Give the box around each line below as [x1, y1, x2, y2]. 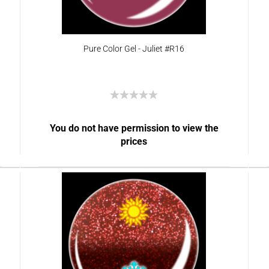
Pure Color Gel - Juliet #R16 [83, 44, 184, 53]
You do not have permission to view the [49, 122, 219, 134]
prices [121, 136, 148, 147]
